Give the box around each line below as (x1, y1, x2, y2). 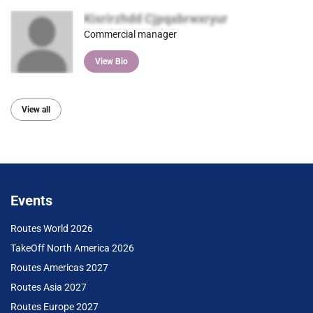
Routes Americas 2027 (10, 262, 108, 274)
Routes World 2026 (10, 223, 93, 235)
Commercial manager (84, 28, 177, 40)
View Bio (95, 57, 128, 67)
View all (22, 105, 50, 115)
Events (10, 192, 52, 210)
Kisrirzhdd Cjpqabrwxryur (84, 10, 228, 26)
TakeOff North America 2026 (10, 242, 134, 254)
